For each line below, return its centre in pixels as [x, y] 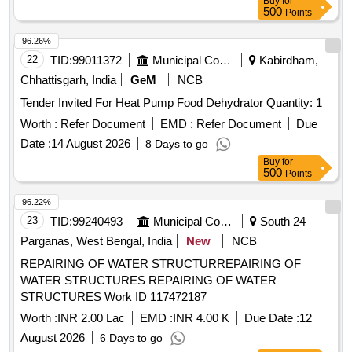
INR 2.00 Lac [91, 318]
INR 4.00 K [201, 318]
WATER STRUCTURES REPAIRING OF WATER [84, 280]
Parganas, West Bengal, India [96, 241]
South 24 [281, 222]
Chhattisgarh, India [68, 80]
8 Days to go [177, 144]
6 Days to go [131, 338]
